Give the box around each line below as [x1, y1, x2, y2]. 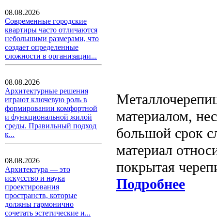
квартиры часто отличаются [5, 26, 97, 34]
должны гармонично [5, 200, 74, 208]
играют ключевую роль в [5, 95, 87, 104]
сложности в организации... [5, 52, 97, 60]
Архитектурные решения [5, 87, 88, 95]
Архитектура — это [5, 165, 70, 173]
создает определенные [5, 43, 78, 51]
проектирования [5, 183, 59, 191]
